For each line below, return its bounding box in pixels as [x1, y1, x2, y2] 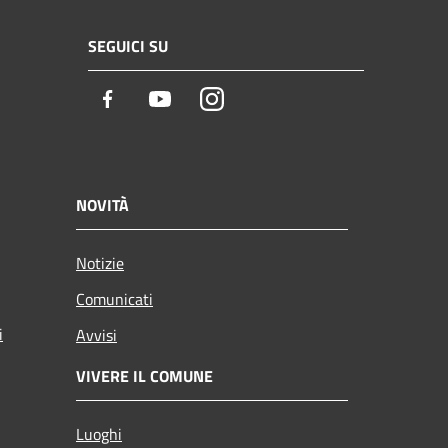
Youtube [171, 86, 234, 114]
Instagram [223, 86, 299, 114]
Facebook [119, 86, 191, 114]
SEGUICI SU [88, 34, 168, 59]
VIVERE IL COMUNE [76, 363, 213, 388]
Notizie [76, 250, 124, 275]
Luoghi [76, 421, 122, 446]
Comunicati [76, 286, 153, 311]
